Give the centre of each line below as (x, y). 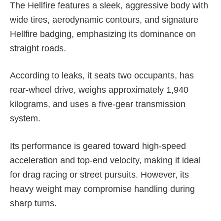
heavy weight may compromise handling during (102, 189)
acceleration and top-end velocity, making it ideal (105, 160)
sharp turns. (33, 203)
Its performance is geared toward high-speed (98, 146)
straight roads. (38, 49)
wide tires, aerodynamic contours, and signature (104, 20)
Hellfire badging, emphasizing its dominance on (103, 34)
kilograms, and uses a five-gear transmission (98, 104)
